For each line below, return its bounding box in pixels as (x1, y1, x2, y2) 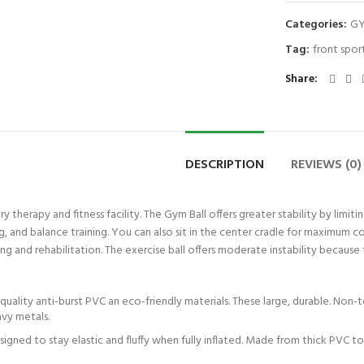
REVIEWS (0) (290, 154, 362, 175)
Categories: (285, 15, 349, 34)
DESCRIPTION (184, 154, 264, 175)
